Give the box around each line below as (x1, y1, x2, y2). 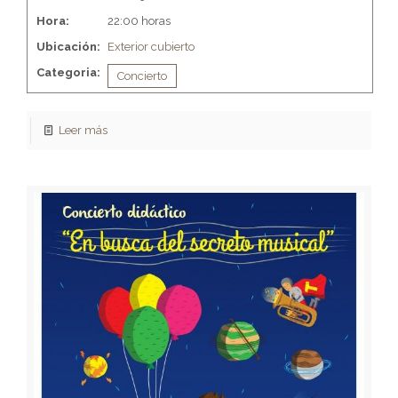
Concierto (117, 69, 167, 84)
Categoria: (36, 66, 100, 80)
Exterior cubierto (107, 40, 195, 54)
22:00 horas (107, 14, 171, 28)
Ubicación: (36, 40, 100, 54)
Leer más (59, 123, 108, 138)
